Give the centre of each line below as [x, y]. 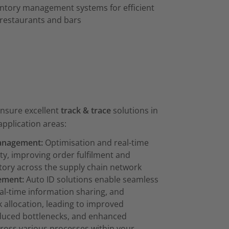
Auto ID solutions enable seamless [91, 180]
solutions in [134, 111]
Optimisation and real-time [96, 143]
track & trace [86, 111]
